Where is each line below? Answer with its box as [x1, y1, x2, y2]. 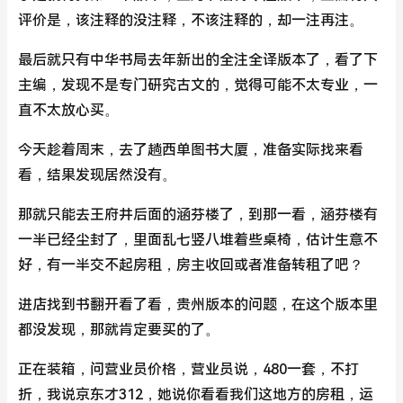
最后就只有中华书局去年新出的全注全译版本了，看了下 [18, 51, 378, 68]
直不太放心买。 [18, 102, 119, 119]
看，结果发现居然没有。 [18, 166, 176, 184]
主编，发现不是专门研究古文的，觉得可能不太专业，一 [18, 76, 378, 94]
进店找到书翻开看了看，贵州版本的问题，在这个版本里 [18, 296, 378, 313]
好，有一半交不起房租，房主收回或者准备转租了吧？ [18, 256, 363, 273]
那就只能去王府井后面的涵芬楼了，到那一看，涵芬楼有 [18, 206, 378, 223]
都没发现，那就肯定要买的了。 [18, 321, 219, 338]
